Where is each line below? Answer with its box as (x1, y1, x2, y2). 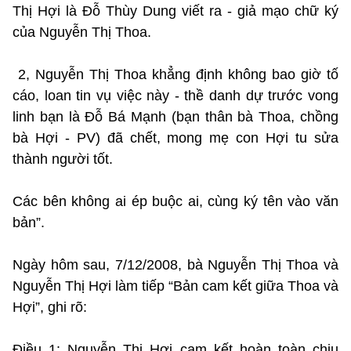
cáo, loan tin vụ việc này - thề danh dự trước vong (13, 87, 338, 103)
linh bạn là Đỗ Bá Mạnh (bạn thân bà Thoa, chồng (13, 108, 338, 125)
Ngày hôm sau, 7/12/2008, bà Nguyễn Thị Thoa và (13, 256, 338, 273)
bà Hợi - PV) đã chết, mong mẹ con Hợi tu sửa (13, 129, 338, 146)
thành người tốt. (13, 150, 113, 167)
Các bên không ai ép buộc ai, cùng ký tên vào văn (13, 193, 338, 209)
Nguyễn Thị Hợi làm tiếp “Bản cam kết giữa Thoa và (13, 277, 338, 294)
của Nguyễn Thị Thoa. (13, 24, 151, 40)
